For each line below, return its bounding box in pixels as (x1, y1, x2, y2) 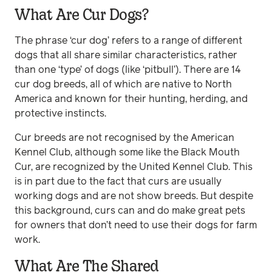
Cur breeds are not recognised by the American (15, 133, 234, 143)
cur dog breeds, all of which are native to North (15, 80, 232, 89)
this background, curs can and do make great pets (15, 206, 245, 216)
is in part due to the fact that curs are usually (15, 177, 222, 186)
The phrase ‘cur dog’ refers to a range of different (15, 36, 242, 46)
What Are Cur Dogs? (15, 5, 149, 23)
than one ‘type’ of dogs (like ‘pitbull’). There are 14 (15, 65, 241, 75)
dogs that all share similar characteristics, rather (15, 50, 237, 60)
